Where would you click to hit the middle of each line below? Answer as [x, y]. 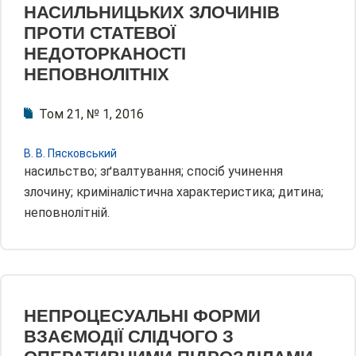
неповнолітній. [67, 213]
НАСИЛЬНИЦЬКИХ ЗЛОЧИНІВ [152, 13]
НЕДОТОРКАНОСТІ [105, 54]
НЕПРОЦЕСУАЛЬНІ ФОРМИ [142, 316]
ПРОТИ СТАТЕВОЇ [100, 33]
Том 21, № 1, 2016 [91, 114]
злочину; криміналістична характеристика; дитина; [174, 192]
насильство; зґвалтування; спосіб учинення [153, 172]
